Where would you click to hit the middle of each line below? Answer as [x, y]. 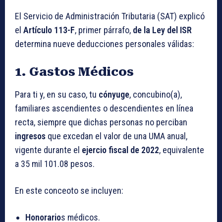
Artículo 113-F [49, 30]
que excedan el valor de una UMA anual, [117, 136]
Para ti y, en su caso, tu [57, 95]
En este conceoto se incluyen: [69, 191]
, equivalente [182, 150]
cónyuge [114, 95]
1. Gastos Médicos [74, 72]
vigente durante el [48, 150]
